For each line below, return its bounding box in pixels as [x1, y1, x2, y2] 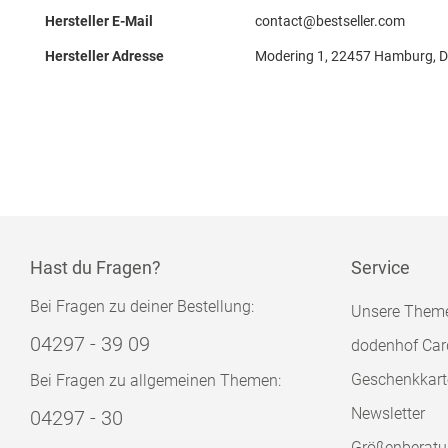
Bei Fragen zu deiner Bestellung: [30, 297, 254, 316]
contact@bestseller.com [255, 13, 405, 29]
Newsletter [351, 404, 425, 423]
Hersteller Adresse [45, 48, 164, 64]
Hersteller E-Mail [45, 13, 153, 29]
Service [351, 257, 410, 278]
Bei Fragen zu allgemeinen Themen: [30, 371, 281, 390]
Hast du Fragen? [30, 257, 161, 278]
